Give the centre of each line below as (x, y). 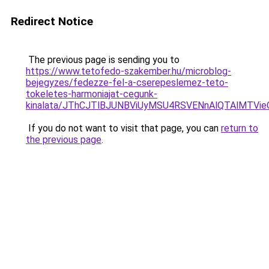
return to (240, 128)
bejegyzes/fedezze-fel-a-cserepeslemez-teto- (127, 83)
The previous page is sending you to (103, 60)
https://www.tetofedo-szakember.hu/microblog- (128, 71)
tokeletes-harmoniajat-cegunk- (92, 94)
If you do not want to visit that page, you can (123, 128)
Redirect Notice (52, 21)
